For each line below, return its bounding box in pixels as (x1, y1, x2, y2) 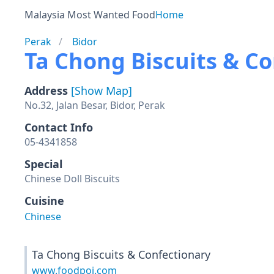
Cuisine (24, 193, 64, 208)
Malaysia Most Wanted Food (24, 8, 155, 21)
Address (24, 83, 71, 98)
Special (24, 157, 62, 171)
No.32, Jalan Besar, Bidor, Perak (24, 98, 165, 112)
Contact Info (24, 120, 93, 135)
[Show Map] (71, 83, 132, 98)
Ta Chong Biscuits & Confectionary (32, 247, 210, 262)
